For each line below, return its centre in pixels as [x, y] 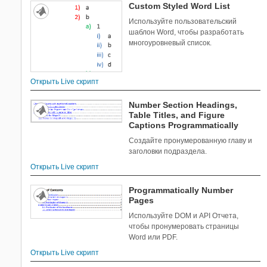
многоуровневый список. [170, 43]
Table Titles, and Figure [177, 115]
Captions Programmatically [184, 125]
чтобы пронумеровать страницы [184, 226]
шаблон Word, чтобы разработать [187, 32]
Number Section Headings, [183, 105]
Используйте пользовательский [183, 21]
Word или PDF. [153, 237]
